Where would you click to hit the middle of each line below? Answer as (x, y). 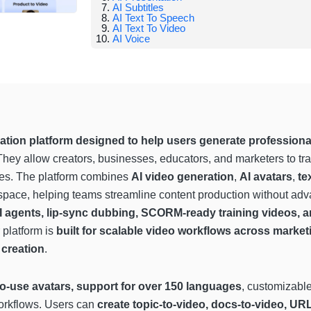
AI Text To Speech (154, 17)
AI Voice (132, 38)
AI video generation (183, 176)
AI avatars (266, 176)
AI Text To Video (149, 28)
